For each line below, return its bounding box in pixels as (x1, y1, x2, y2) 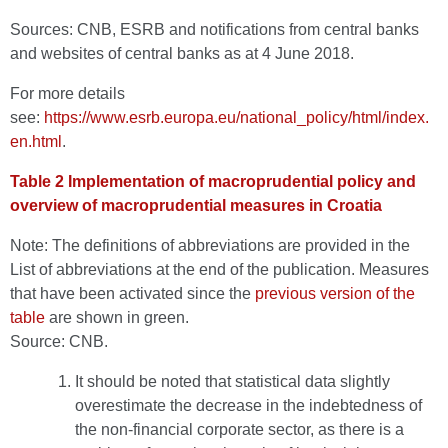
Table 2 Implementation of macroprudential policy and (10, 173, 416, 190)
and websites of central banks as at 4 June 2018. (10, 45, 354, 62)
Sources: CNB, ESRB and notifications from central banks (10, 21, 419, 38)
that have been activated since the (10, 285, 255, 302)
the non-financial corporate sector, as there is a (75, 421, 404, 438)
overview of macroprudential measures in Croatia (10, 197, 382, 214)
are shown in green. (45, 309, 189, 326)
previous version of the (255, 285, 415, 302)
